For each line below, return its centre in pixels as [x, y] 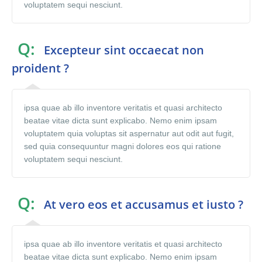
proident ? [40, 68]
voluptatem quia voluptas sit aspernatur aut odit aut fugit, [129, 133]
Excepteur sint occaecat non [123, 50]
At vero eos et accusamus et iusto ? [142, 204]
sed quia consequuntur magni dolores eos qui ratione [123, 146]
